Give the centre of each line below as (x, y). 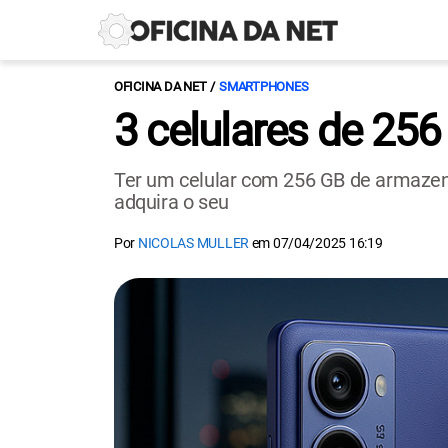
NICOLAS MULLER (193, 243)
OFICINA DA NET (160, 86)
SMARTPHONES (264, 86)
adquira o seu (171, 202)
